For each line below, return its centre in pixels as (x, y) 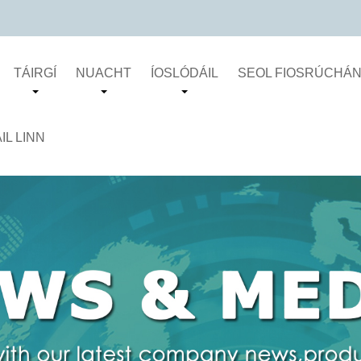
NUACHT (104, 73)
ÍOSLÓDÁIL (185, 73)
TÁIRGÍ (35, 73)
